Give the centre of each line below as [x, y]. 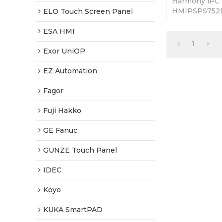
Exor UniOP [64, 51]
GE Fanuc [60, 130]
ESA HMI [59, 31]
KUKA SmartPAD [73, 210]
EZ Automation [70, 71]
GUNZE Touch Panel [80, 150]
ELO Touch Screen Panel [88, 11]
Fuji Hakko [62, 111]
